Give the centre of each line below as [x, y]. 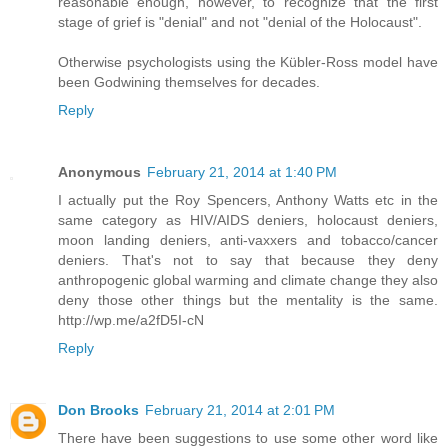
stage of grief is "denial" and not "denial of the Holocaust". [240, 21]
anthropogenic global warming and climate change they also [248, 279]
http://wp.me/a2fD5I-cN [131, 319]
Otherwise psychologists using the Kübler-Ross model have [248, 61]
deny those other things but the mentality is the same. [248, 299]
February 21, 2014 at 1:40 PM [242, 171]
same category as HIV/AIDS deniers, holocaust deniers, [248, 219]
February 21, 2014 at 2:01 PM [240, 409]
